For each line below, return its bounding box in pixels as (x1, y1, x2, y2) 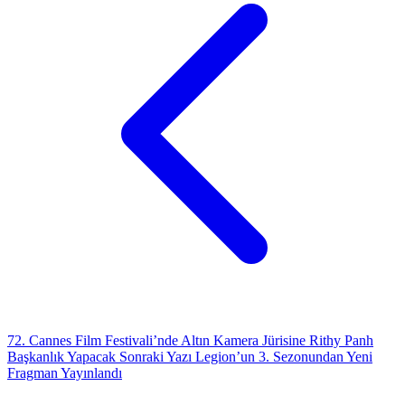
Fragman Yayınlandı (7, 364, 122, 381)
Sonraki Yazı (119, 348, 192, 364)
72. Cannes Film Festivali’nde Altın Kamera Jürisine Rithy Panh (7, 332, 373, 348)
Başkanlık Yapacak (7, 348, 119, 364)
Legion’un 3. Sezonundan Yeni (195, 348, 372, 364)
